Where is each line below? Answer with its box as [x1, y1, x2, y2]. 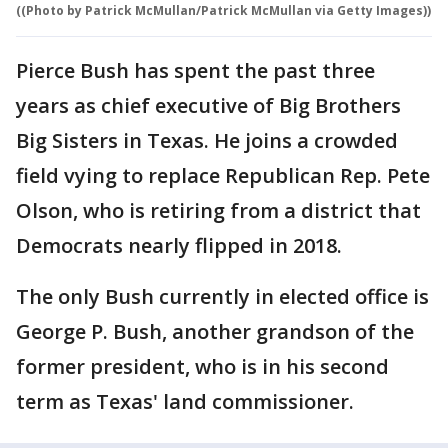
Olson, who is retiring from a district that [16, 196, 421, 224]
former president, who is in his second [16, 352, 389, 380]
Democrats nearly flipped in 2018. [16, 231, 342, 259]
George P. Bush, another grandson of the [16, 317, 414, 345]
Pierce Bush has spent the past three [16, 56, 375, 84]
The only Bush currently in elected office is [16, 282, 429, 310]
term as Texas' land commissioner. [16, 387, 354, 415]
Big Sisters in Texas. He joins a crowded [16, 126, 398, 154]
